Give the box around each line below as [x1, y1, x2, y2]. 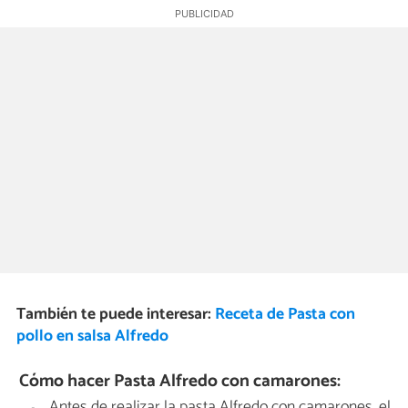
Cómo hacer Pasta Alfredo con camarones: [19, 366, 342, 395]
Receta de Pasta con [214, 301, 355, 328]
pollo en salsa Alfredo [15, 323, 168, 350]
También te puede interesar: [15, 301, 215, 328]
